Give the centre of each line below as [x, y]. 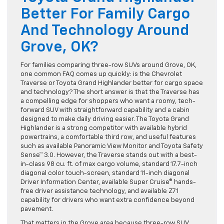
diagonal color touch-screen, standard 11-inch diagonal [105, 173]
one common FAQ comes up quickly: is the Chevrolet [101, 74]
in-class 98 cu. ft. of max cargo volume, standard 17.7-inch [109, 164]
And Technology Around [105, 31]
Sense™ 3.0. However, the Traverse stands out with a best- [109, 155]
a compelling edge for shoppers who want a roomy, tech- [108, 101]
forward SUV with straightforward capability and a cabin [105, 110]
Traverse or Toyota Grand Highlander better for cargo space [112, 83]
